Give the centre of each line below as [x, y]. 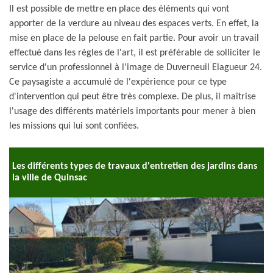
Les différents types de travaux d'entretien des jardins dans [135, 166]
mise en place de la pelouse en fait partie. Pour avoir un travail [134, 38]
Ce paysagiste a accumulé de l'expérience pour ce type [118, 82]
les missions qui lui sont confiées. [74, 126]
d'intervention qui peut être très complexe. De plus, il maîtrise [133, 97]
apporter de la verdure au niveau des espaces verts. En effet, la [134, 24]
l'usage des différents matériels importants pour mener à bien [132, 112]
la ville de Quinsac [50, 178]
